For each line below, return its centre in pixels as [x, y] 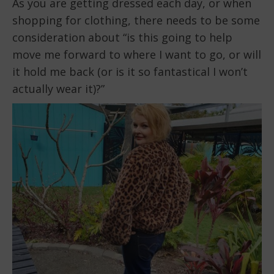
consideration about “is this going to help [122, 37]
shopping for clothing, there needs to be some [136, 20]
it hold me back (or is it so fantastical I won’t [130, 71]
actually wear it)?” [58, 88]
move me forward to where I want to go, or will [137, 54]
